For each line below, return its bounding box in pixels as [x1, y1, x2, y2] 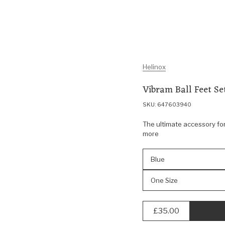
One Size [151, 176, 178, 184]
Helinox [143, 63, 166, 71]
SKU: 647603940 [143, 101, 191, 108]
